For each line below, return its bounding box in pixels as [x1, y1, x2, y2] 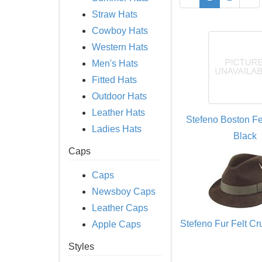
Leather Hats [92, 108, 145, 118]
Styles [68, 242, 94, 251]
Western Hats [92, 42, 148, 52]
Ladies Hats [92, 124, 142, 134]
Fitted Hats [92, 75, 137, 85]
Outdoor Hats [92, 91, 147, 101]
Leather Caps [92, 203, 148, 213]
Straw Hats [92, 9, 137, 19]
